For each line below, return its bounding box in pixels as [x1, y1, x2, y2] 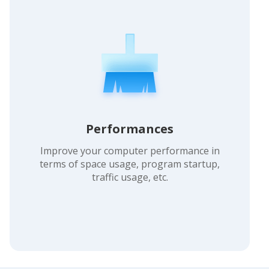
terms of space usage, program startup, [40, 157, 220, 171]
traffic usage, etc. [91, 170, 168, 184]
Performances [86, 120, 174, 137]
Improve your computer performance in [40, 144, 220, 157]
